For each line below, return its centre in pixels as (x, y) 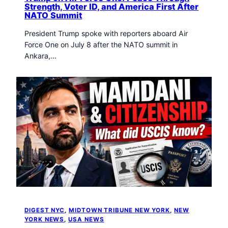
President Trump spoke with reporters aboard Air (106, 34)
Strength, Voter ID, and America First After (111, 6)
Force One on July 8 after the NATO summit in (101, 45)
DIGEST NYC (45, 210)
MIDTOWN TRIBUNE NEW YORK (120, 210)
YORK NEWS (45, 219)
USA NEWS (86, 219)
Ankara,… (40, 56)
